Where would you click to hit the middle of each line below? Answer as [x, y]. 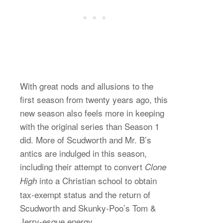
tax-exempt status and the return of [85, 194]
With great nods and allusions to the [87, 86]
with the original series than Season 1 [90, 126]
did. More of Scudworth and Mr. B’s [86, 139]
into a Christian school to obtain [97, 180]
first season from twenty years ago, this [94, 99]
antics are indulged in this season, [83, 153]
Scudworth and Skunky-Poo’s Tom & [88, 208]
